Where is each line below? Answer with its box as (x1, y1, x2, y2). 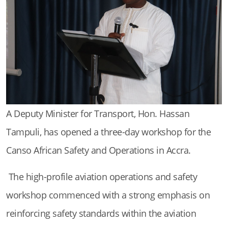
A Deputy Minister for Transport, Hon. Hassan (6, 107, 189, 120)
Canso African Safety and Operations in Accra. (6, 144, 191, 157)
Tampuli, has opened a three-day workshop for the (6, 126, 211, 138)
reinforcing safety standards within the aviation (6, 207, 196, 220)
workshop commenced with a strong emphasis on (6, 189, 210, 202)
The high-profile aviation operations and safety (6, 170, 197, 183)
